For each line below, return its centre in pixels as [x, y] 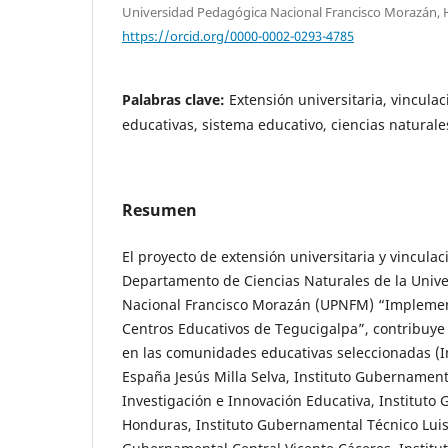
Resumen [159, 210]
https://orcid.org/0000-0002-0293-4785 [238, 35]
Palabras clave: [175, 100]
